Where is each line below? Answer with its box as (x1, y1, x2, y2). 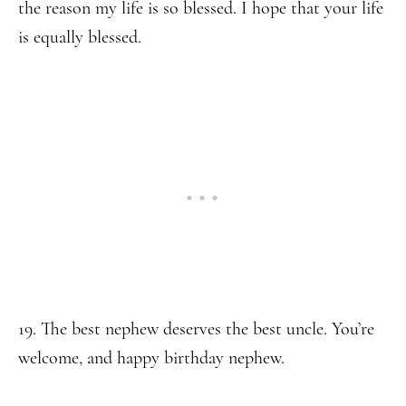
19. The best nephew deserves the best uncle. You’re (18, 318, 374, 340)
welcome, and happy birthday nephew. (18, 347, 285, 369)
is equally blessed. (18, 26, 141, 48)
